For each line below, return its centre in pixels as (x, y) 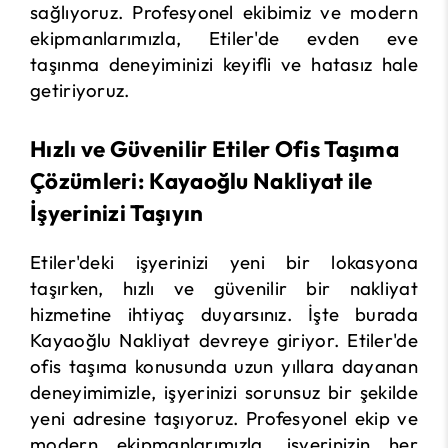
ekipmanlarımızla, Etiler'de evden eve (224, 38)
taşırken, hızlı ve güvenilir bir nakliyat (224, 288)
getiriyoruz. (80, 90)
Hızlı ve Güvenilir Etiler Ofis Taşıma (215, 149)
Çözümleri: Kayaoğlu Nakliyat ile (201, 181)
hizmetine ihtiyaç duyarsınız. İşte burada (224, 314)
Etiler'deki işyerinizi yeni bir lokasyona (224, 262)
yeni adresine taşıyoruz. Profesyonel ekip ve (224, 418)
